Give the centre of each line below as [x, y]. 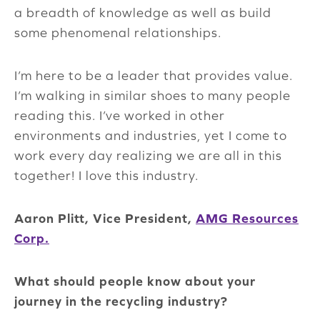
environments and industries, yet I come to [151, 136]
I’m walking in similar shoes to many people [152, 96]
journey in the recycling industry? [121, 301]
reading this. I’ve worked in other [120, 116]
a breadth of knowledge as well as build [143, 13]
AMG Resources [247, 219]
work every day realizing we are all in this [148, 156]
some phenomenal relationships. [118, 33]
